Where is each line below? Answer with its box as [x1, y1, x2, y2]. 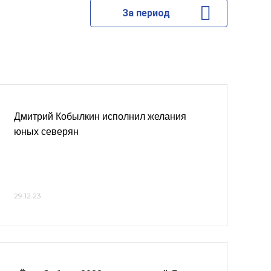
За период [122, 7, 170, 19]
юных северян [14, 126, 79, 137]
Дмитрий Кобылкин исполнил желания [14, 111, 186, 122]
